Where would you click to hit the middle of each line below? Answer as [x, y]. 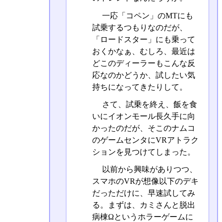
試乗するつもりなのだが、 [139, 27]
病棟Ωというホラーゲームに [142, 217]
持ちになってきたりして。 [139, 87]
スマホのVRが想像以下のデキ [145, 181]
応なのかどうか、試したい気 [143, 75]
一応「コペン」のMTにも [146, 15]
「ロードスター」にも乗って [143, 39]
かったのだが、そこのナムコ [143, 128]
